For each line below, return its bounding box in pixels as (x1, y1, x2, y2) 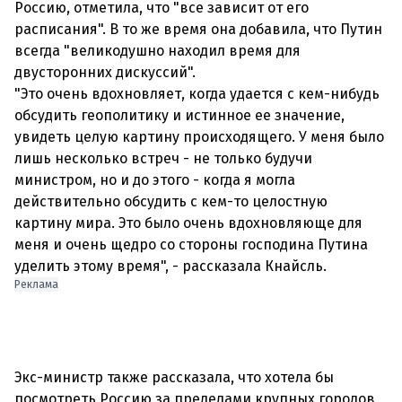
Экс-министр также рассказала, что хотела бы (14, 369, 334, 386)
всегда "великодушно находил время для (14, 42, 301, 59)
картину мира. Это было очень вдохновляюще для (14, 214, 363, 232)
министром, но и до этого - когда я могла (14, 171, 295, 188)
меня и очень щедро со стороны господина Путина (14, 236, 368, 253)
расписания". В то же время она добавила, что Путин (14, 21, 382, 38)
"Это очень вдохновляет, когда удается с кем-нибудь (14, 85, 380, 102)
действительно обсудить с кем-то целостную (14, 193, 328, 210)
